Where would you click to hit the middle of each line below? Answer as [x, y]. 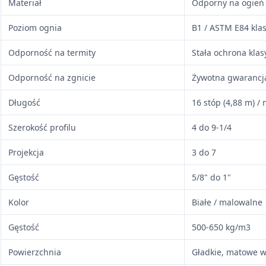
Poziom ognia [35, 27]
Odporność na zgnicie [52, 77]
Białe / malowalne [227, 202]
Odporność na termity [52, 52]
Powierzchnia [35, 252]
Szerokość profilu [42, 127]
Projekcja [26, 152]
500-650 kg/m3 [221, 227]
